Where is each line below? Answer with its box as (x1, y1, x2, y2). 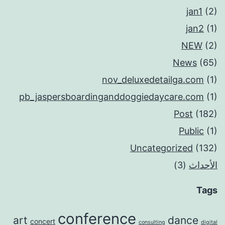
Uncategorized (130, 142, 193, 153)
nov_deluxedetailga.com (102, 74, 204, 85)
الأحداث (189, 159, 217, 170)
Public (179, 125, 204, 136)
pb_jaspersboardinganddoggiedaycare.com (19, 91, 204, 102)
